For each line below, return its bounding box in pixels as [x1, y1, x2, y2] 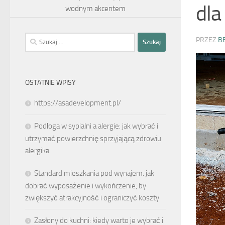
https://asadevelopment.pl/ [34, 98, 121, 107]
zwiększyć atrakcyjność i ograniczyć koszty [25, 193, 159, 202]
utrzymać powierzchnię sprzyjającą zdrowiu [25, 134, 161, 143]
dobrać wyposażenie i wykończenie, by [25, 181, 146, 190]
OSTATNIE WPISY [25, 78, 76, 87]
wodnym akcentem [65, 4, 126, 13]
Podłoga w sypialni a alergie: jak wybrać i [34, 121, 158, 131]
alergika [25, 146, 49, 155]
